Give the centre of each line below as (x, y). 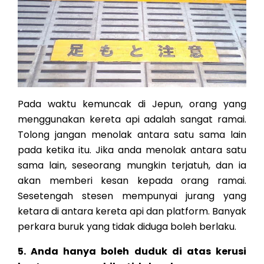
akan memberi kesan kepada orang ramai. (132, 181)
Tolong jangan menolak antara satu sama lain (132, 135)
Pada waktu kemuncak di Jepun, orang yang (132, 104)
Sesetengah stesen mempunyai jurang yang (132, 196)
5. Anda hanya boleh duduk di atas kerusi (132, 251)
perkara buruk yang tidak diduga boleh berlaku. (127, 227)
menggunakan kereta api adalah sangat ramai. (132, 119)
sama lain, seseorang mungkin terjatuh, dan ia (132, 165)
